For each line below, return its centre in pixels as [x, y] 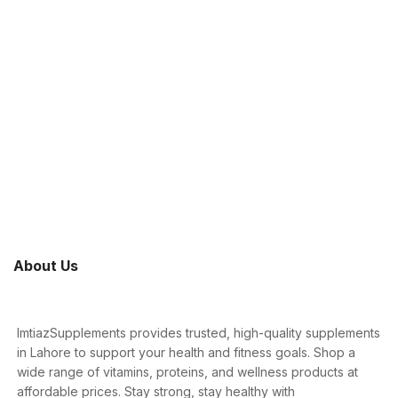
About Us [46, 265]
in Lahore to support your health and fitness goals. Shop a [186, 353]
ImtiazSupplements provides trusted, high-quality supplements [198, 333]
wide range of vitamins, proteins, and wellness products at [187, 372]
